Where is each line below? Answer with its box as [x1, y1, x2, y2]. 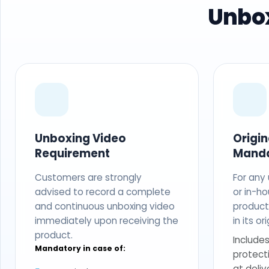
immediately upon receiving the [35, 214, 178, 227]
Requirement [35, 145, 110, 161]
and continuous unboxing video [35, 199, 175, 213]
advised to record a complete [35, 185, 171, 198]
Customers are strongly [35, 171, 142, 184]
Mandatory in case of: [35, 243, 125, 253]
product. [35, 228, 73, 241]
